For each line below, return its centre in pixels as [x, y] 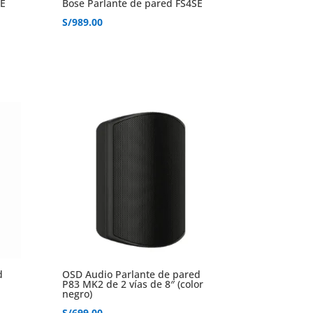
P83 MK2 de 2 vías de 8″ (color [133, 284]
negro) [78, 294]
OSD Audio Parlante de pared [132, 275]
